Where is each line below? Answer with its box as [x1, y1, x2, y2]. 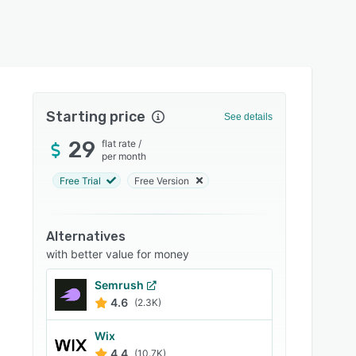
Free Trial [60, 174, 102, 187]
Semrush [95, 278, 145, 292]
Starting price [46, 108, 146, 126]
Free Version [134, 174, 190, 187]
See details [223, 111, 273, 122]
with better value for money [46, 247, 190, 261]
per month [102, 150, 147, 162]
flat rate [102, 137, 137, 149]
